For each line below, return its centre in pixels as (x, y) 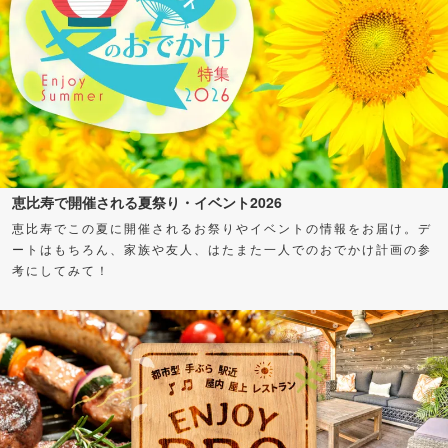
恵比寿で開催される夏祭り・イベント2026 (147, 201)
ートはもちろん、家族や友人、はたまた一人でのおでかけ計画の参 (222, 248)
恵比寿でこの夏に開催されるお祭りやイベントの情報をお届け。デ (222, 227)
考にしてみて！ (61, 269)
